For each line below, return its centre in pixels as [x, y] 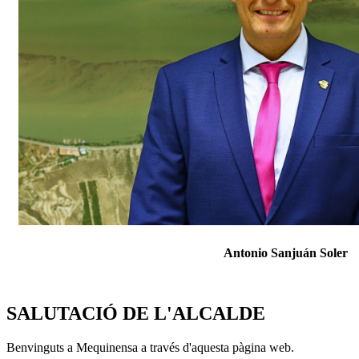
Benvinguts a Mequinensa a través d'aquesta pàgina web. [150, 348]
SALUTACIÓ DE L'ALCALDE [136, 314]
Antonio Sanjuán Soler [193, 252]
